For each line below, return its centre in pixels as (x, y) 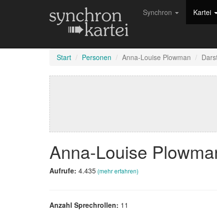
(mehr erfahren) (118, 171)
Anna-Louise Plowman (156, 57)
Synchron (158, 12)
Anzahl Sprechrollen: (85, 205)
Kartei (203, 12)
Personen (97, 57)
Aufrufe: (64, 170)
